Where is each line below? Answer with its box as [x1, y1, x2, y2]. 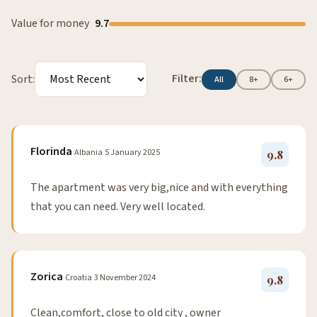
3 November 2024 [94, 272, 156, 284]
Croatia [65, 272, 92, 284]
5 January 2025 [105, 146, 160, 158]
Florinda [30, 144, 72, 159]
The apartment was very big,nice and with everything [30, 180, 288, 195]
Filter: [172, 70, 202, 86]
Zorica [30, 269, 63, 284]
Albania [74, 146, 103, 158]
